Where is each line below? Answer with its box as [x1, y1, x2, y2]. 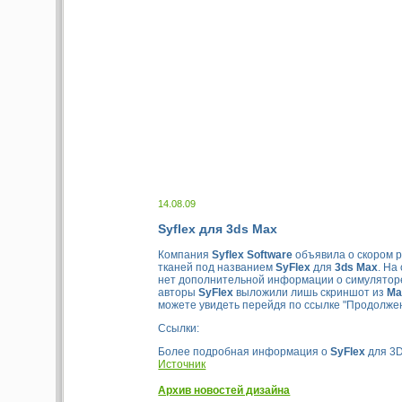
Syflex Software [212, 248, 293, 261]
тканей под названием [158, 260, 276, 274]
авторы [158, 285, 199, 299]
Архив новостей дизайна [158, 383, 291, 397]
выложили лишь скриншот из [233, 285, 388, 299]
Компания [158, 248, 213, 261]
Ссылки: [158, 321, 200, 335]
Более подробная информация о [158, 345, 331, 358]
